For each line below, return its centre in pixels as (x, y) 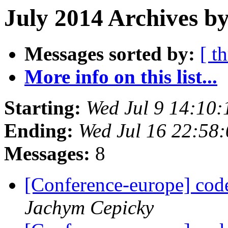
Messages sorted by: (110, 54)
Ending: (39, 131)
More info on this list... (121, 77)
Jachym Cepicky (89, 208)
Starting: (42, 108)
